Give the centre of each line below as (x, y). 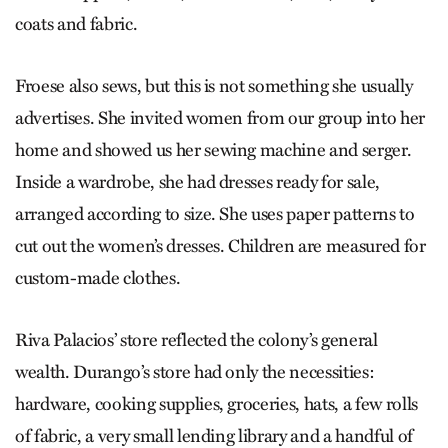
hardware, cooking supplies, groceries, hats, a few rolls (216, 404)
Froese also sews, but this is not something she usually (214, 86)
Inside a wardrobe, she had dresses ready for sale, (198, 182)
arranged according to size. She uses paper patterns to (215, 214)
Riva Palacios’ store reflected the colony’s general (196, 340)
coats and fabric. (76, 24)
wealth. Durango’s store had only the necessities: (195, 372)
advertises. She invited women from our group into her (220, 118)
